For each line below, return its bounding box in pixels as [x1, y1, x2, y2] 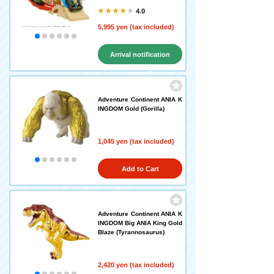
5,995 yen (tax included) [98, 23, 174, 31]
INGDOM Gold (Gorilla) [98, 105, 165, 112]
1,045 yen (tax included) [98, 138, 174, 145]
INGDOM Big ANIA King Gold [98, 220, 182, 226]
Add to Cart [121, 165, 159, 172]
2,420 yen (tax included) [98, 261, 174, 268]
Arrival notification [110, 51, 170, 58]
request [128, 69, 152, 76]
